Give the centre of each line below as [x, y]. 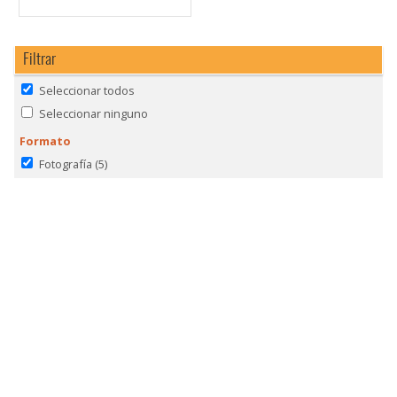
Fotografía [65, 163]
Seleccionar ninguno [93, 113]
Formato [46, 141]
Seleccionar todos [86, 91]
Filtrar [39, 57]
